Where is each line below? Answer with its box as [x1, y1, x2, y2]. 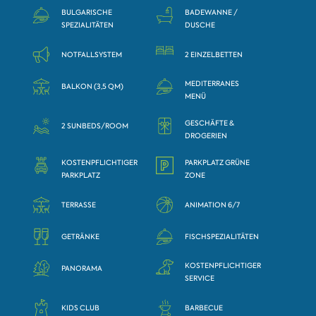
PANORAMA [61, 264, 103, 274]
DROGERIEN [185, 130, 228, 140]
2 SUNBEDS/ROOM [61, 121, 129, 131]
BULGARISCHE [61, 7, 113, 17]
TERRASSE [61, 200, 97, 210]
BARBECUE [185, 303, 224, 313]
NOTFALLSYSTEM [61, 50, 123, 60]
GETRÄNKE [61, 232, 100, 242]
